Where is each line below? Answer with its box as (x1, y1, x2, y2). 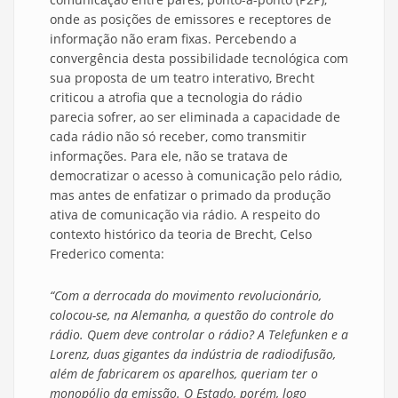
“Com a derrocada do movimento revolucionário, (50, 287, 322, 305)
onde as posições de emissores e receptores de (50, 11, 331, 28)
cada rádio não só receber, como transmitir (50, 128, 306, 146)
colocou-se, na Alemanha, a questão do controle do (50, 306, 334, 324)
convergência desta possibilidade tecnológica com (50, 50, 348, 68)
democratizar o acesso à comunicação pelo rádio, (50, 167, 342, 185)
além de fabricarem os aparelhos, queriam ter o (50, 365, 318, 383)
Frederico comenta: (50, 245, 164, 263)
